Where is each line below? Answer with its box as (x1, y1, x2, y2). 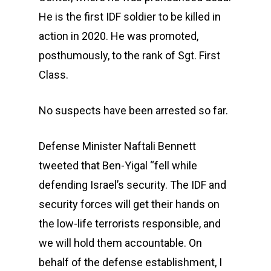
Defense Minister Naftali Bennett (39, 140, 196, 152)
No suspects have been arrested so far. (39, 104, 228, 117)
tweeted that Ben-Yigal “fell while (39, 159, 197, 172)
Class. (39, 68, 68, 81)
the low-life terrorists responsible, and (39, 217, 221, 230)
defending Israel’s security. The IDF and (39, 178, 226, 191)
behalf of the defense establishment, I (39, 256, 222, 269)
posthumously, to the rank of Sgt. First (39, 49, 220, 62)
